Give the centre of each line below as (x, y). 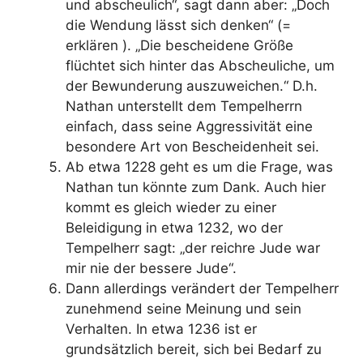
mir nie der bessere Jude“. (151, 268)
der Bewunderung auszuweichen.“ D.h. (192, 85)
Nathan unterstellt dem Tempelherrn (184, 106)
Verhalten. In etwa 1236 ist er (161, 329)
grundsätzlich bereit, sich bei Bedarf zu (194, 349)
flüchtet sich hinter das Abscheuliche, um (200, 65)
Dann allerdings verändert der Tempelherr (202, 288)
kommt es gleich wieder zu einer (171, 207)
